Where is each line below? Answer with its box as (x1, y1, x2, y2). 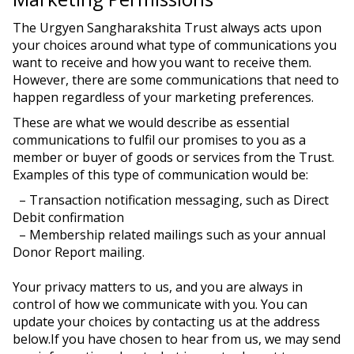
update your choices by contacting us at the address (13, 313, 320, 330)
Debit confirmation (13, 209, 124, 226)
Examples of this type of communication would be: (13, 166, 308, 183)
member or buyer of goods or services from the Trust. (13, 149, 334, 166)
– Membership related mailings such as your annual (13, 226, 326, 243)
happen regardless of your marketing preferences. (13, 88, 314, 106)
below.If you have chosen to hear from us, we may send (13, 330, 341, 348)
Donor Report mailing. (13, 243, 145, 261)
